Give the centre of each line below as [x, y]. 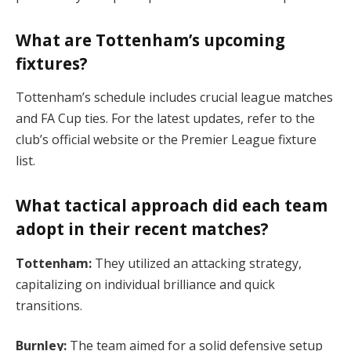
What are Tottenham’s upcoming [150, 40]
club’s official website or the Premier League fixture [166, 140]
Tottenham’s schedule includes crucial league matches [174, 98]
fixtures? [52, 63]
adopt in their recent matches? [142, 229]
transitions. [49, 305]
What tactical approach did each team [172, 206]
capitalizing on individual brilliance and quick [145, 284]
